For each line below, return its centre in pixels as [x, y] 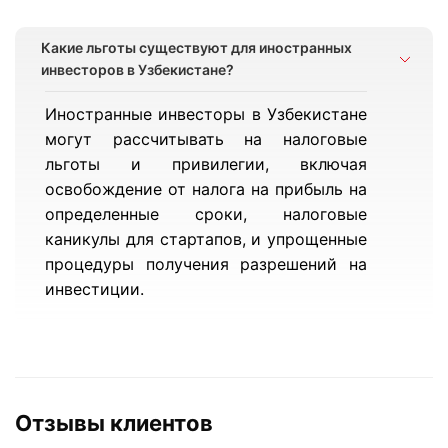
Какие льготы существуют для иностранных [196, 47]
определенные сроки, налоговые [206, 214]
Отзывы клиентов [114, 423]
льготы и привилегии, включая [206, 164]
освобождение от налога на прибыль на [206, 189]
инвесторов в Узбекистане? [137, 69]
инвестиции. [94, 289]
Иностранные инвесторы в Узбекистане [206, 114]
